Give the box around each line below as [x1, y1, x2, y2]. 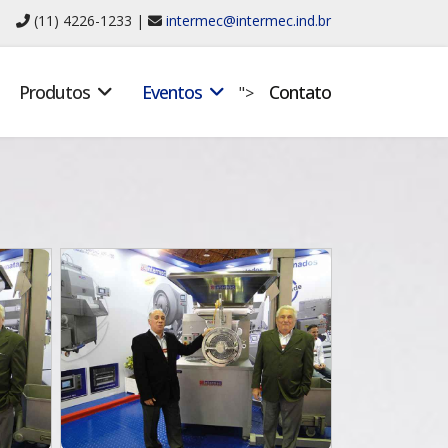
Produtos [19, 80, 90, 104]
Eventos [142, 80, 202, 104]
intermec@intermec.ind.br [166, 11, 331, 30]
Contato [269, 80, 331, 104]
